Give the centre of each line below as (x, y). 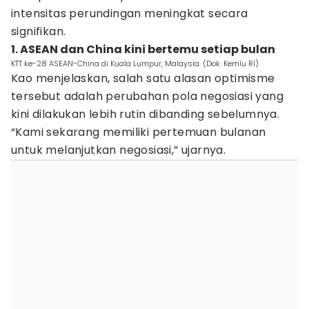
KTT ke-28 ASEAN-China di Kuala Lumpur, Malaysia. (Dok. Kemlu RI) (135, 63)
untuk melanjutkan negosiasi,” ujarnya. (119, 150)
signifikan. (39, 31)
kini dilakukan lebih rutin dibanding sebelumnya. (146, 114)
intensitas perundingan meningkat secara (130, 13)
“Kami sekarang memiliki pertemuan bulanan (139, 132)
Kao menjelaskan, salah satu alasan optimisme (143, 78)
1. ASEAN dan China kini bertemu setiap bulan (143, 49)
